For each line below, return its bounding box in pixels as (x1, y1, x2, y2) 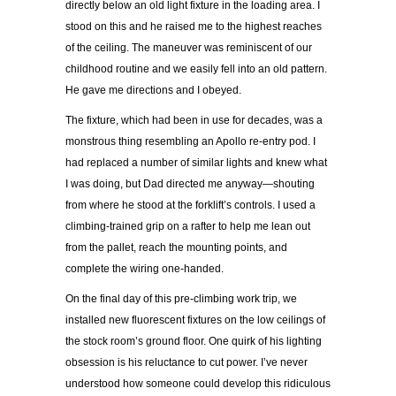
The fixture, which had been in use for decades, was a (65, 114, 323, 127)
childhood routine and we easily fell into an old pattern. (65, 63, 327, 76)
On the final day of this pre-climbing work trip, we (65, 293, 297, 306)
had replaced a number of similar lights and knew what (65, 156, 327, 170)
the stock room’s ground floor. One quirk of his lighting (65, 335, 322, 348)
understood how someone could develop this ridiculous (65, 377, 331, 391)
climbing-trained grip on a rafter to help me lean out (65, 220, 310, 233)
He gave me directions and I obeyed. (65, 84, 241, 97)
